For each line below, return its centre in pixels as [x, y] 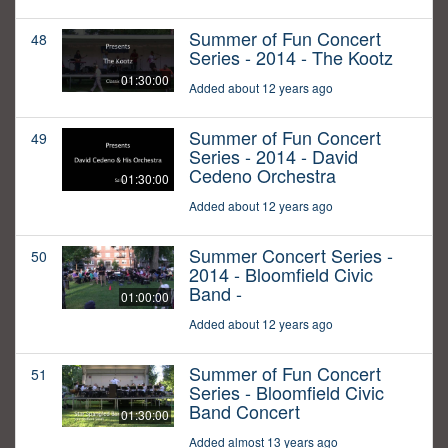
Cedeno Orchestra [262, 175]
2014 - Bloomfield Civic [281, 274]
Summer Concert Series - [291, 255]
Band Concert [244, 411]
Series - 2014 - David [273, 156]
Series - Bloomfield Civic [286, 392]
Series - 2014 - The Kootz [291, 57]
